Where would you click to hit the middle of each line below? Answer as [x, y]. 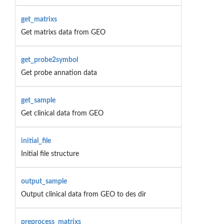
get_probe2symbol [49, 60]
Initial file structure [50, 154]
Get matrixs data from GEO [63, 32]
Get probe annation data [59, 73]
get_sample [38, 100]
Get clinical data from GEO [62, 113]
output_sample [44, 181]
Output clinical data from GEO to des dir [83, 194]
